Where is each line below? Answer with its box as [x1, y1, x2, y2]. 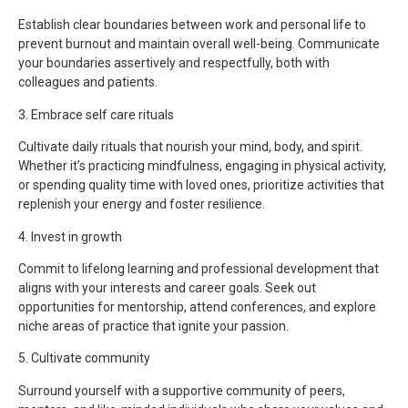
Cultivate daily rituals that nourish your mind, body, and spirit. [18, 139, 362, 155]
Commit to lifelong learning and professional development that [18, 260, 379, 276]
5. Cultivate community [18, 351, 150, 366]
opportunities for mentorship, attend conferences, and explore [18, 299, 376, 314]
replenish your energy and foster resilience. [18, 197, 265, 212]
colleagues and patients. [18, 75, 158, 90]
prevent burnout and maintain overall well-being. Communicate [18, 36, 380, 52]
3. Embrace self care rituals [18, 107, 174, 122]
